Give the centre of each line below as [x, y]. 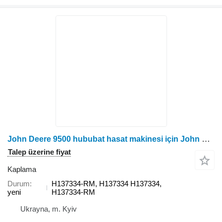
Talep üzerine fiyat [39, 152]
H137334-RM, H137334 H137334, [106, 184]
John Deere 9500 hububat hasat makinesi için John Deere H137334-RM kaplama [206, 139]
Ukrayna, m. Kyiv [49, 209]
